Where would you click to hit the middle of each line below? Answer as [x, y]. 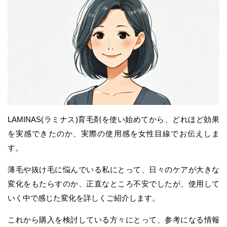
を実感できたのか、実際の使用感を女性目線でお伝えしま [113, 134]
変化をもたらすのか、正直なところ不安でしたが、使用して [113, 184]
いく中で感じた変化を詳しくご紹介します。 [84, 198]
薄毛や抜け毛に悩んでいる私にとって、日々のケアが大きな [113, 170]
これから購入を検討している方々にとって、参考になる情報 [113, 220]
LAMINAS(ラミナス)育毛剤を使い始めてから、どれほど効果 [113, 120]
